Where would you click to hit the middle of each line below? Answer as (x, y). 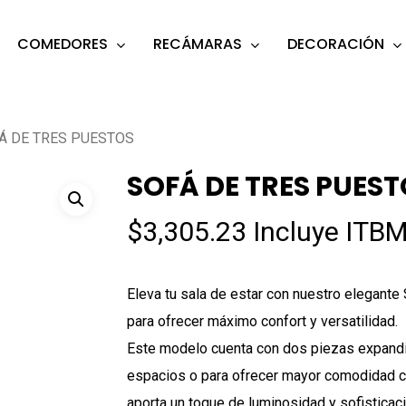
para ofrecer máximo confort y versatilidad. (263, 321)
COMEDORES (63, 44)
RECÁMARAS (198, 44)
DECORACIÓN (336, 44)
